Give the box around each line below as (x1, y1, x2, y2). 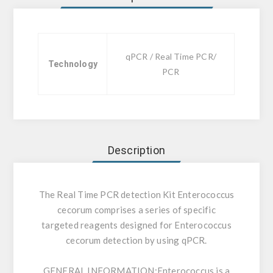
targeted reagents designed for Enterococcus (41, 219, 232, 231)
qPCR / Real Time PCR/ (125, 51, 216, 62)
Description (107, 144, 166, 157)
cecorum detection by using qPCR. (66, 235, 207, 246)
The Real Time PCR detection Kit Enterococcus (38, 189, 235, 200)
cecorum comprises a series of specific (57, 204, 216, 216)
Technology (48, 59, 97, 69)
